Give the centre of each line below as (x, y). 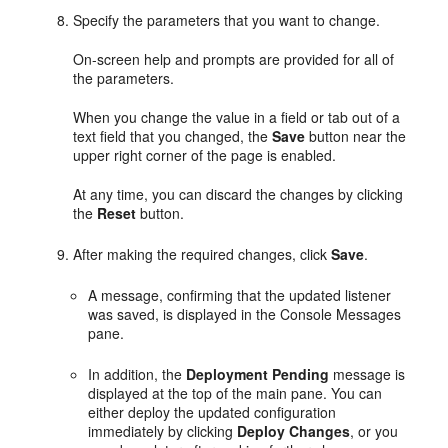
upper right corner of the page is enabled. (205, 154)
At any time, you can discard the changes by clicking (238, 193)
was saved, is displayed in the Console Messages (245, 313)
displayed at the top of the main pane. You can (235, 392)
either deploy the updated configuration (212, 411)
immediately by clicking (163, 430)
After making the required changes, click (202, 253)
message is (367, 373)
